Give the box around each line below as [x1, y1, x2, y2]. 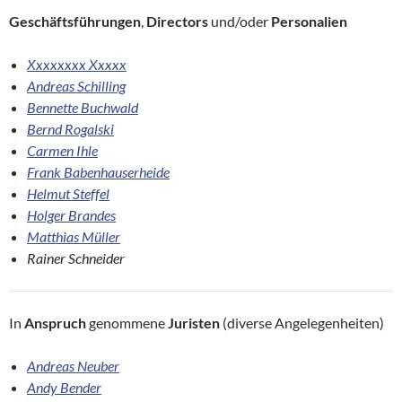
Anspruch [24, 314, 86, 332]
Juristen [168, 314, 223, 332]
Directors [146, 13, 208, 31]
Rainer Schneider [27, 249, 125, 267]
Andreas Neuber [27, 357, 119, 375]
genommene [86, 314, 168, 332]
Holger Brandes [27, 206, 116, 224]
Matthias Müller [27, 228, 120, 246]
